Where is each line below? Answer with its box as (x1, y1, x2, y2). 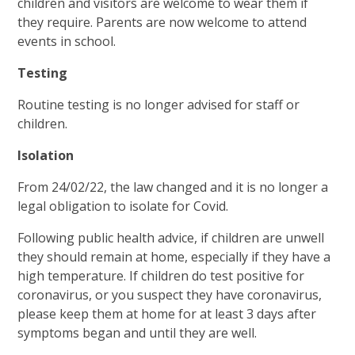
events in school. (17, 32, 116, 51)
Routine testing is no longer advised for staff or (17, 96, 300, 114)
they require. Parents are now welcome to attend (17, 13, 307, 32)
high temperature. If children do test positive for (17, 267, 305, 285)
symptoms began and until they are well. (17, 324, 261, 342)
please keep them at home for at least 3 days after (17, 305, 317, 323)
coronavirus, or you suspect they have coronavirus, (17, 286, 323, 304)
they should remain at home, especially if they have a (17, 248, 331, 266)
